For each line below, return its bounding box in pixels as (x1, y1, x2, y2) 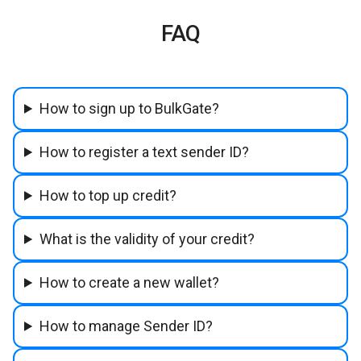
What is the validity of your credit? (39, 230, 255, 247)
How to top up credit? (39, 186, 177, 204)
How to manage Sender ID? (39, 317, 214, 334)
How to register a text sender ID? (39, 143, 250, 160)
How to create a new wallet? (39, 273, 220, 291)
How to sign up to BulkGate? (39, 99, 220, 117)
